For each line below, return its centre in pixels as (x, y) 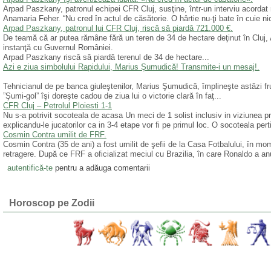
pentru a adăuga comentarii (101, 168)
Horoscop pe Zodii (52, 203)
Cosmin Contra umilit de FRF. (55, 135)
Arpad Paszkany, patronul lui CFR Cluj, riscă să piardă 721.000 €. (118, 28)
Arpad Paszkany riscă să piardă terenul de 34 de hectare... (106, 57)
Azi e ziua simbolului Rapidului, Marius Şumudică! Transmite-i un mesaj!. (131, 67)
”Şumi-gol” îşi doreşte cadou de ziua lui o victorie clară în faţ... (112, 96)
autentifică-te (30, 168)
